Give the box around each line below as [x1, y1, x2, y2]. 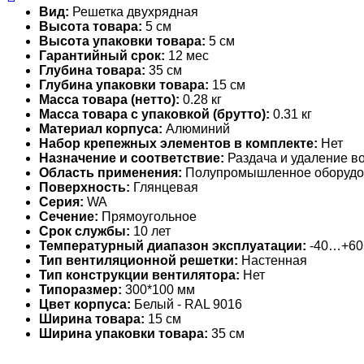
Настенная [238, 253, 307, 268]
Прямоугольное [98, 210, 197, 224]
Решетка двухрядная [69, 5, 198, 19]
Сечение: [39, 210, 98, 224]
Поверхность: [39, 180, 130, 195]
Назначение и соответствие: [39, 151, 224, 166]
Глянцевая [130, 180, 198, 195]
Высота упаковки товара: [39, 34, 206, 49]
